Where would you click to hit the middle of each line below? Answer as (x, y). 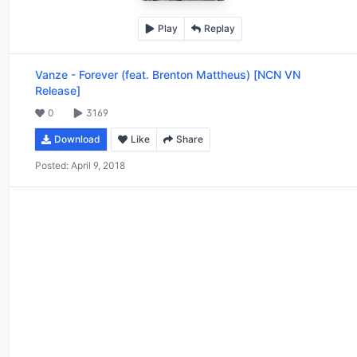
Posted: (52, 165)
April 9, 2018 (98, 165)
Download (77, 139)
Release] (58, 90)
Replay (219, 28)
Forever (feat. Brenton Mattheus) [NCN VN (190, 74)
